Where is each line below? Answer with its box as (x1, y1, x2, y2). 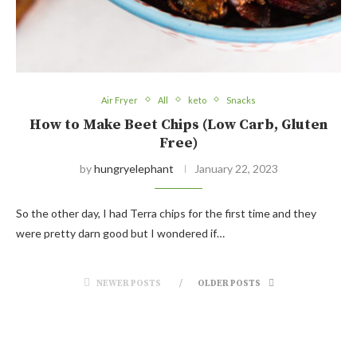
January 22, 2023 (194, 161, 278, 175)
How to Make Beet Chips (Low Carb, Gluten (29, 115, 328, 134)
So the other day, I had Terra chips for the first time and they (16, 206, 316, 220)
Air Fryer (101, 94, 138, 105)
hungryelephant (93, 161, 174, 175)
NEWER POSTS (96, 277, 161, 289)
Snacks (226, 94, 256, 105)
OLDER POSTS (197, 277, 262, 289)
